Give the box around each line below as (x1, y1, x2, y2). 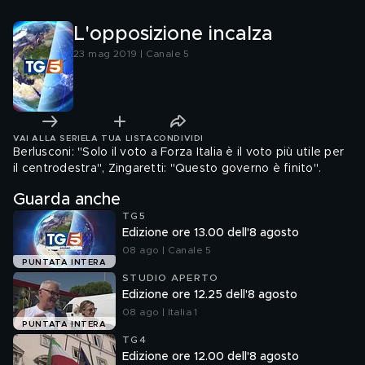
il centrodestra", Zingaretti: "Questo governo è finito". (13, 163, 321, 174)
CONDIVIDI (152, 134, 204, 143)
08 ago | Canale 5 (122, 245, 212, 255)
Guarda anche (13, 191, 121, 208)
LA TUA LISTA (86, 134, 153, 143)
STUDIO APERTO (122, 273, 219, 283)
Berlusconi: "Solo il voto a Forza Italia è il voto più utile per (13, 147, 344, 158)
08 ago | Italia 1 (122, 307, 198, 317)
